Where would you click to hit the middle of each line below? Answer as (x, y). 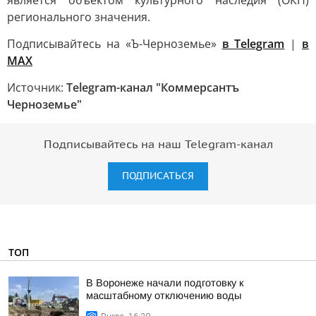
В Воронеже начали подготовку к (165, 283)
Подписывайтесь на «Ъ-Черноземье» (115, 44)
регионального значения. (79, 17)
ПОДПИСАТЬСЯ (158, 176)
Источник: (37, 87)
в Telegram (253, 44)
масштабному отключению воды (164, 296)
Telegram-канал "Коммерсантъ (153, 87)
